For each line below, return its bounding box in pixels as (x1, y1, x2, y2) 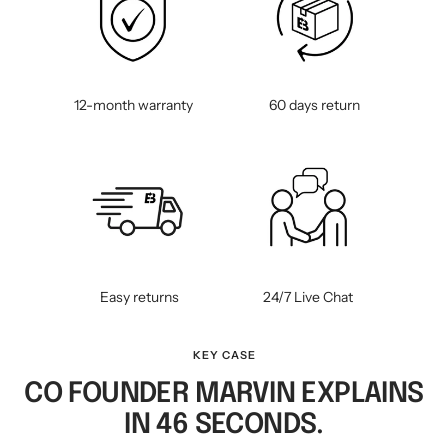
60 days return (268, 96, 360, 115)
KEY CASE (192, 348, 256, 363)
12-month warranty (74, 96, 194, 115)
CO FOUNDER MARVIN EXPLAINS (24, 380, 424, 410)
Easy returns (100, 288, 180, 307)
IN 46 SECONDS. (124, 411, 324, 441)
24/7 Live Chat (263, 288, 354, 307)
